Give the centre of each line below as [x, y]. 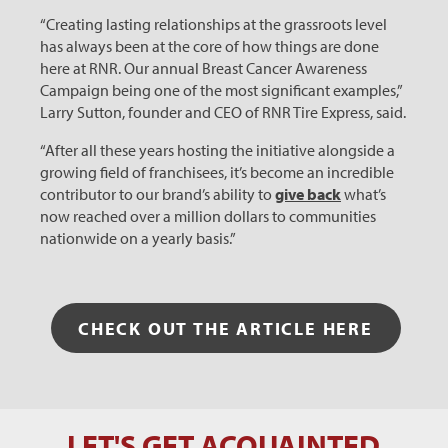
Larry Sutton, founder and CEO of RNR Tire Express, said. [223, 112]
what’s [363, 194]
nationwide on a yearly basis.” [138, 238]
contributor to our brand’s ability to [157, 194]
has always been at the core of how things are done [209, 46]
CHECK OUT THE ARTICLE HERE [225, 328]
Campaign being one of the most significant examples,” [221, 90]
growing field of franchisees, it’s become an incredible [217, 172]
